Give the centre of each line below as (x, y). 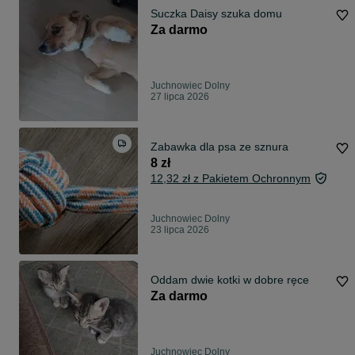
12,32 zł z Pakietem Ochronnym (231, 178)
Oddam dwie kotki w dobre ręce (230, 280)
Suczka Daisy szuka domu (216, 13)
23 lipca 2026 (180, 230)
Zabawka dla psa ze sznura (219, 147)
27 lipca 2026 (180, 97)
